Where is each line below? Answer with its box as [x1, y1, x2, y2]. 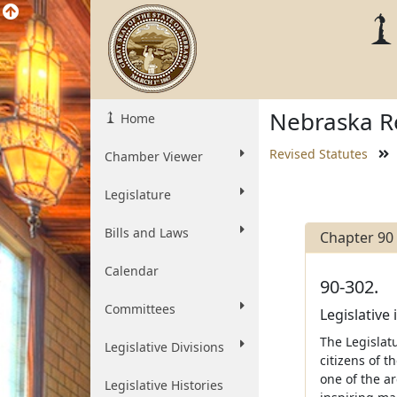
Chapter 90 [319, 228, 393, 247]
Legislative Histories [105, 377, 223, 393]
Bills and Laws [105, 224, 189, 241]
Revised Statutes [269, 145, 368, 162]
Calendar [105, 262, 159, 279]
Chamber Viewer [105, 148, 203, 165]
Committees [105, 300, 175, 317]
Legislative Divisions [105, 339, 224, 355]
